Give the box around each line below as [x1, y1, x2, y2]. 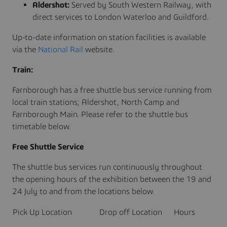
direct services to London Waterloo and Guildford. [32, 12, 209, 22]
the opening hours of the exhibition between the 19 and [12, 174, 211, 184]
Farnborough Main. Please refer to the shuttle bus [12, 109, 188, 119]
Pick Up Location [13, 207, 72, 217]
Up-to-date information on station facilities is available [12, 32, 206, 42]
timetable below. [12, 122, 71, 131]
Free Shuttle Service [12, 142, 84, 152]
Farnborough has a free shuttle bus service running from [12, 85, 212, 95]
